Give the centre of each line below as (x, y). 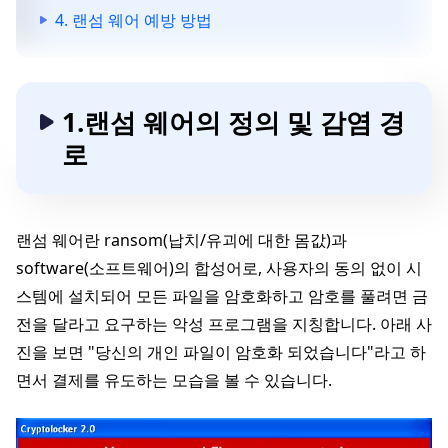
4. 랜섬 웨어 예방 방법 (133, 20)
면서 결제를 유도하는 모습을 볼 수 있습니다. (174, 380)
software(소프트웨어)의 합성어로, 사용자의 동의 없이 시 (219, 268)
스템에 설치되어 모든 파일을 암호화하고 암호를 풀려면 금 (222, 296)
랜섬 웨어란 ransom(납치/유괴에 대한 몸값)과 (181, 240)
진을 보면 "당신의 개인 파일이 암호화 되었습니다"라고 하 (221, 352)
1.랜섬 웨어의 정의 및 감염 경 (233, 122)
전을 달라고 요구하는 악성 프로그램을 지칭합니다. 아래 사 (224, 324)
